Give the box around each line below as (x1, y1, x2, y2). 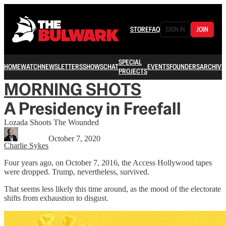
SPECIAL (119, 58, 142, 67)
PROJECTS (119, 67, 147, 76)
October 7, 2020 (48, 134, 100, 143)
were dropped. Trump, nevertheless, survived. (4, 167, 149, 176)
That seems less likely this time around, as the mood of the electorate (4, 185, 221, 193)
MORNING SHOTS (4, 78, 141, 100)
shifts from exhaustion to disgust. (4, 194, 108, 202)
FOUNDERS (169, 62, 200, 71)
